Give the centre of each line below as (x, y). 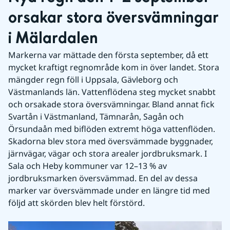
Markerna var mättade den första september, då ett (108, 55)
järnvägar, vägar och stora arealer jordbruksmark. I (108, 154)
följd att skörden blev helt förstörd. (76, 203)
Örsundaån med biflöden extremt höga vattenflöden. (112, 129)
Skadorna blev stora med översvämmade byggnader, (111, 141)
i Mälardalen (53, 39)
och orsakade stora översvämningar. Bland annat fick (111, 104)
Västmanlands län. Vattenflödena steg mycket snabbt (112, 92)
